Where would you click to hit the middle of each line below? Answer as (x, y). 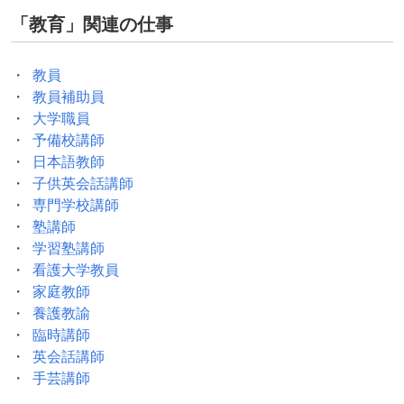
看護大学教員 (76, 270)
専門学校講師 (76, 205)
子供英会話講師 (83, 184)
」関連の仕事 (119, 25)
